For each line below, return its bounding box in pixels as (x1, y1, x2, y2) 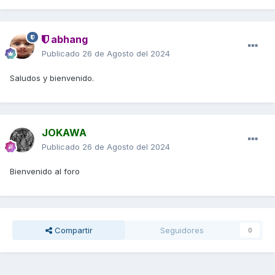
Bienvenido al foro (10, 166, 82, 176)
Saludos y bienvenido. (10, 72, 94, 83)
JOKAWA (42, 126, 87, 139)
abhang (48, 33, 88, 45)
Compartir (52, 225, 93, 235)
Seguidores (160, 225, 204, 235)
